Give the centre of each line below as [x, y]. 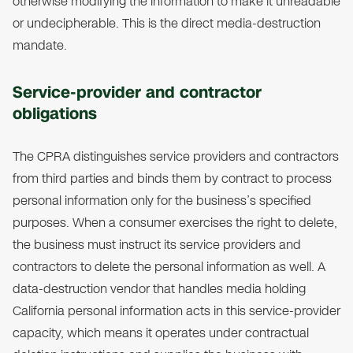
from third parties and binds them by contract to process [172, 179]
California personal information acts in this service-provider [176, 311]
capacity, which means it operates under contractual [161, 333]
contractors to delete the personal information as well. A [169, 267]
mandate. [40, 46]
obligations [55, 114]
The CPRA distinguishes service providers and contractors [176, 157]
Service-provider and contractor [137, 93]
